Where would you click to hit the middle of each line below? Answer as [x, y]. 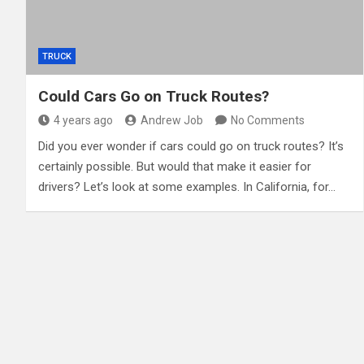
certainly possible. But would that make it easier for [175, 167]
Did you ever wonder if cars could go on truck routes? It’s [191, 147]
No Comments [268, 121]
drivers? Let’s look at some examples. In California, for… [187, 187]
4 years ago [83, 121]
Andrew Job [172, 121]
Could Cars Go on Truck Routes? [154, 97]
